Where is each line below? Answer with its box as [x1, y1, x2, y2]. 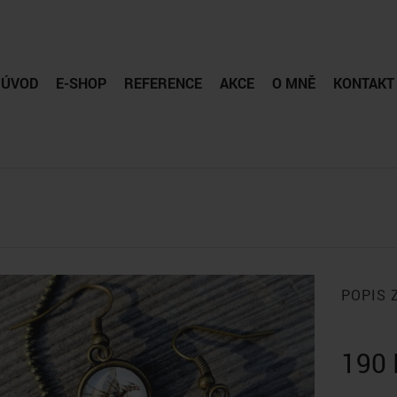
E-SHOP [56, 74, 106, 92]
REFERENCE [124, 74, 202, 92]
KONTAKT [333, 74, 394, 92]
